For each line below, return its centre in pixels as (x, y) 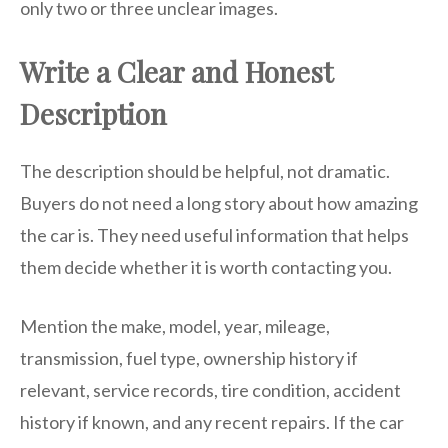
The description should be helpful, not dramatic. (205, 171)
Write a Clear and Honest (176, 72)
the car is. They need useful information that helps (214, 235)
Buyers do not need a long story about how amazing (219, 203)
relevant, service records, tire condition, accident (210, 390)
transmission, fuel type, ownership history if (189, 358)
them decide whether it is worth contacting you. (206, 267)
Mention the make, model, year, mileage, (175, 326)
